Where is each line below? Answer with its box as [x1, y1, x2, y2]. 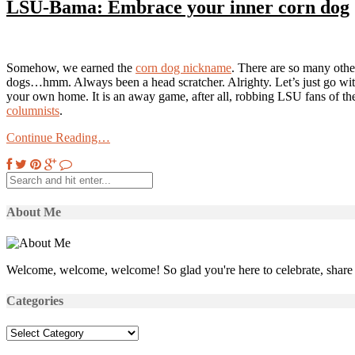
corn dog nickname [136, 60, 231, 74]
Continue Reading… [6, 130, 110, 144]
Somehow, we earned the [6, 60, 136, 74]
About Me [6, 204, 61, 219]
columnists [6, 103, 59, 117]
